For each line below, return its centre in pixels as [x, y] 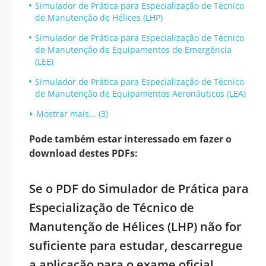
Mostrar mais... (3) [72, 114]
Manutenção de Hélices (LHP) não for [135, 227]
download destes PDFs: [83, 153]
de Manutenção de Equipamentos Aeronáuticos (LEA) [140, 94]
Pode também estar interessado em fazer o [130, 139]
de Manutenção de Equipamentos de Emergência [133, 50]
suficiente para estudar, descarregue [136, 246]
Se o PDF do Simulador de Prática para [139, 189]
